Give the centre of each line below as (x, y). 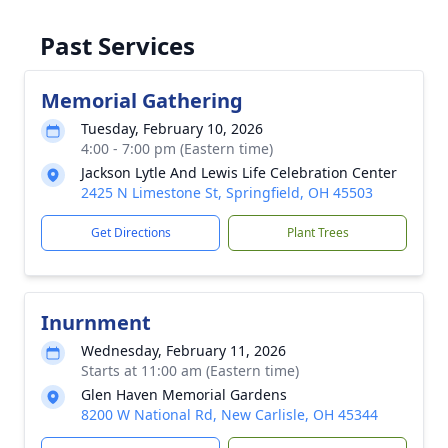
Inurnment (96, 322)
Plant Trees (317, 232)
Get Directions (130, 232)
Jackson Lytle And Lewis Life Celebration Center (239, 172)
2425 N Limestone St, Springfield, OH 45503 (227, 192)
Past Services (117, 45)
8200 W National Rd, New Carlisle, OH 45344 (229, 414)
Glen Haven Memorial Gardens (184, 394)
